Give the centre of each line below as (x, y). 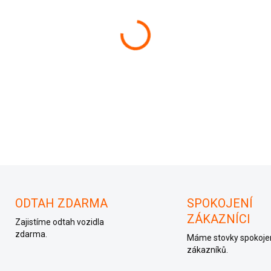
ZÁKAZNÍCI (219, 219)
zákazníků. (207, 250)
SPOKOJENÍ (220, 204)
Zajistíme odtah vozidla (59, 222)
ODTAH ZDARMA (61, 204)
